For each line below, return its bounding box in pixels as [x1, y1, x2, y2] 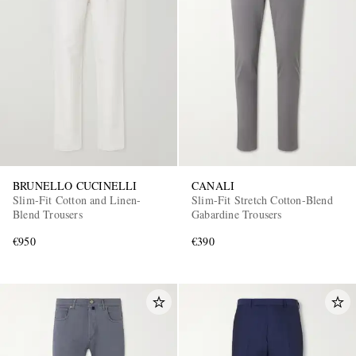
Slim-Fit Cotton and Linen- [13, 192, 141, 207]
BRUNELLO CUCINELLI [13, 177, 137, 193]
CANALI [192, 177, 235, 193]
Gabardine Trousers [192, 206, 282, 222]
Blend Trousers [13, 206, 83, 222]
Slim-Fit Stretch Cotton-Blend [192, 192, 333, 207]
